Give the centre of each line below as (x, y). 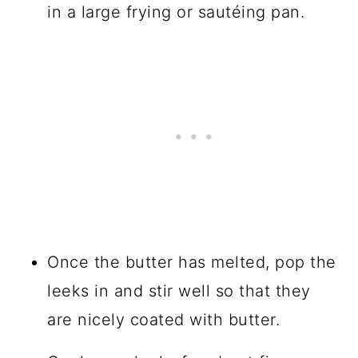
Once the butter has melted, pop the (192, 262)
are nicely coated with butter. (166, 319)
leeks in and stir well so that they (179, 290)
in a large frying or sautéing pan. (176, 12)
